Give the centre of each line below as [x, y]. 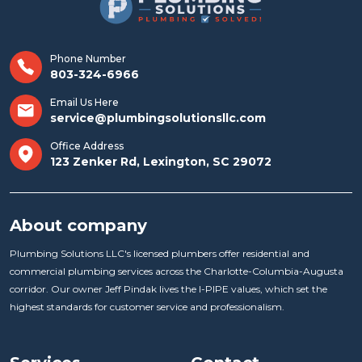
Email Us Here [84, 102]
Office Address [87, 145]
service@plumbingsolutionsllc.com [158, 118]
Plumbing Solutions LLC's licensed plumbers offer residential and [160, 254]
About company [78, 226]
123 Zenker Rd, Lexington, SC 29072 [161, 161]
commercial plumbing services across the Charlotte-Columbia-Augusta [177, 271]
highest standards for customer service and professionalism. [147, 307]
